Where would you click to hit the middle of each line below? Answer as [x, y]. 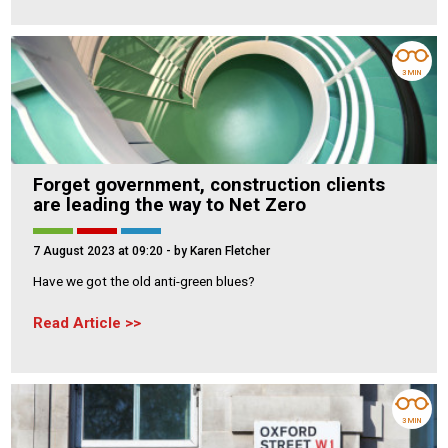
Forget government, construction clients [209, 184]
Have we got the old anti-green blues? [144, 280]
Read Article [77, 322]
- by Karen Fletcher [216, 250]
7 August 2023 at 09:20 [98, 250]
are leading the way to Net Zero [169, 204]
